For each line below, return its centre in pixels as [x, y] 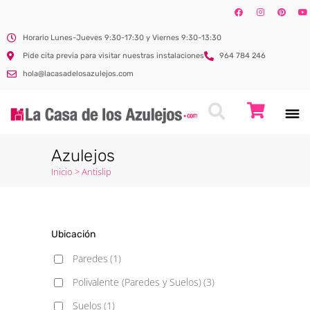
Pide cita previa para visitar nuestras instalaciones [113, 56]
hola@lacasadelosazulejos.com [78, 74]
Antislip [97, 172]
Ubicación [73, 234]
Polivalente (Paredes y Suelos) [137, 282]
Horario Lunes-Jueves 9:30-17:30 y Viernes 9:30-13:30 [122, 38]
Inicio [62, 172]
